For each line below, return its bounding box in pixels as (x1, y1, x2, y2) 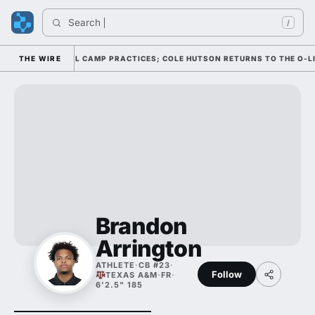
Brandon (96, 212, 188, 240)
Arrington (96, 235, 202, 262)
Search (68, 17, 103, 28)
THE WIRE (19, 54, 62, 63)
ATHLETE (96, 260, 135, 270)
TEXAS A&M (105, 270, 157, 280)
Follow (212, 268, 242, 280)
